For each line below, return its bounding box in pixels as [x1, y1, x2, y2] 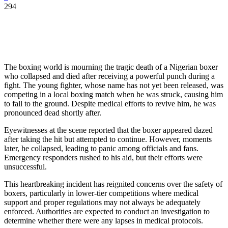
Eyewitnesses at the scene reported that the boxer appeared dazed [4, 125, 213, 134]
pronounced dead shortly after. [4, 108, 101, 117]
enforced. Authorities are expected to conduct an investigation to [4, 207, 210, 216]
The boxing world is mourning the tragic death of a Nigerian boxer [4, 62, 218, 71]
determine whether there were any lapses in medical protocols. [4, 216, 203, 225]
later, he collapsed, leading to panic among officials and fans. [4, 144, 198, 153]
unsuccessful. [4, 162, 47, 171]
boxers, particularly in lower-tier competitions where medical [4, 188, 198, 197]
